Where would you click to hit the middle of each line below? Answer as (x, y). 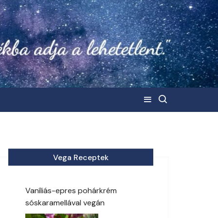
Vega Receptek (81, 157)
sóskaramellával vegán (65, 202)
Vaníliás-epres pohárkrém (71, 190)
